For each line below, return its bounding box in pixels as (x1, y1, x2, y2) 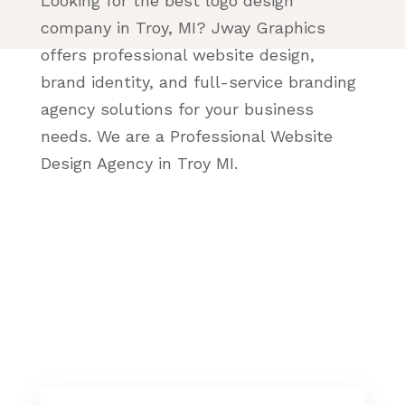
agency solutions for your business (40, 99, 314, 118)
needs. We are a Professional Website (40, 127, 333, 146)
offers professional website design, (40, 45, 315, 64)
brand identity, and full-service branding (40, 72, 356, 91)
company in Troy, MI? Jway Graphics (40, 18, 325, 37)
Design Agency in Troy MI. (40, 154, 238, 173)
